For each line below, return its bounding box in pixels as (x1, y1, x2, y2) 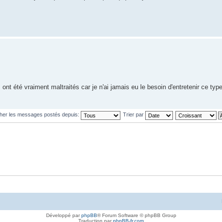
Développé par (46, 212, 81, 218)
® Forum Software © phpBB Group (97, 212, 176, 218)
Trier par (122, 111, 145, 118)
